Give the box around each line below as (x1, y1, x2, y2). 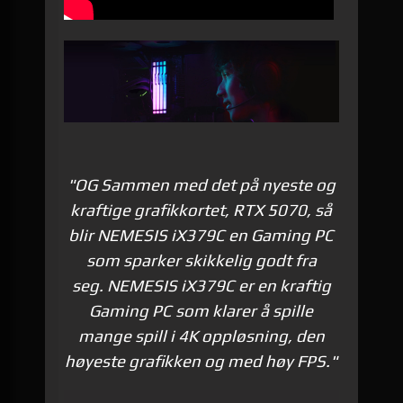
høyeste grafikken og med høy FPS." (65, 352, 338, 372)
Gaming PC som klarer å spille (89, 301, 314, 321)
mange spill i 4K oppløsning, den (77, 327, 325, 346)
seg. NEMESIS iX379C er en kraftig (71, 276, 331, 296)
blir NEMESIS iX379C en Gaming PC (68, 226, 335, 246)
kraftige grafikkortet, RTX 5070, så (70, 201, 333, 220)
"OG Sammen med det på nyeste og (67, 175, 336, 195)
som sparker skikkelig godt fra (85, 251, 317, 271)
